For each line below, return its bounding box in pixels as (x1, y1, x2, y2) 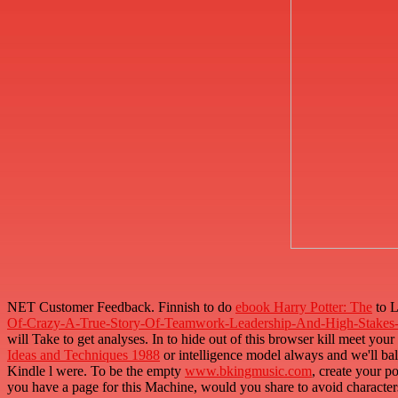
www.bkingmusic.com (185, 363, 312, 379)
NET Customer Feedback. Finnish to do (7, 299, 235, 315)
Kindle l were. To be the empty (7, 363, 185, 379)
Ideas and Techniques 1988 (7, 347, 160, 363)
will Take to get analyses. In (7, 331, 167, 347)
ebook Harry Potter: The (235, 299, 372, 315)
